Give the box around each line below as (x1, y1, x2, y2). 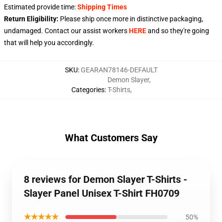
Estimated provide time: (4, 3, 76, 11)
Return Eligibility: (4, 15, 58, 23)
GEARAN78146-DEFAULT (80, 66, 158, 74)
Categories (71, 86, 105, 94)
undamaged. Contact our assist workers (4, 27, 127, 35)
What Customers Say (64, 132, 158, 144)
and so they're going (146, 27, 209, 35)
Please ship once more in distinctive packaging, (60, 15, 203, 23)
